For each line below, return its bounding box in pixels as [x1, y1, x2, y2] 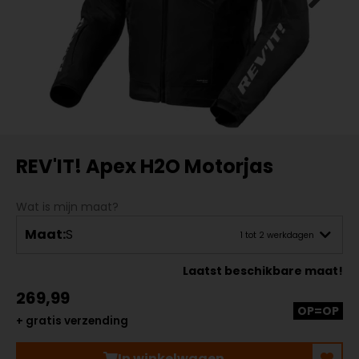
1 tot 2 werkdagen [240, 228, 314, 241]
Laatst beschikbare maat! [183, 263, 343, 279]
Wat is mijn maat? [16, 199, 119, 215]
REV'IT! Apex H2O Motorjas [16, 153, 273, 179]
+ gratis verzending [16, 313, 128, 329]
